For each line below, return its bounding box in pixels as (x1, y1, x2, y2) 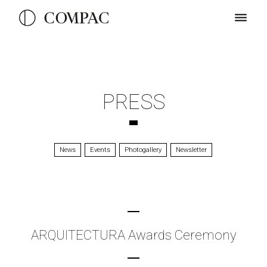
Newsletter (176, 146, 207, 154)
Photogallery (125, 146, 162, 154)
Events (90, 146, 111, 154)
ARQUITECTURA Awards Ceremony (30, 227, 237, 243)
